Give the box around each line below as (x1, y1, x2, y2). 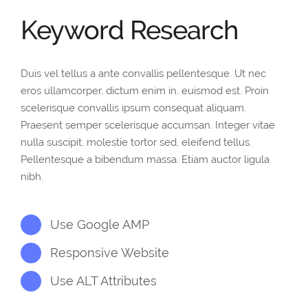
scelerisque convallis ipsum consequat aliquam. (21, 101, 246, 114)
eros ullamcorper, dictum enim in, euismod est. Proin (21, 84, 269, 97)
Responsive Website (50, 245, 170, 260)
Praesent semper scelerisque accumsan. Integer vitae (21, 118, 275, 131)
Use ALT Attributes (50, 273, 157, 288)
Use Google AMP (50, 217, 150, 232)
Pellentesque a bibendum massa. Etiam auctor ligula (21, 153, 269, 166)
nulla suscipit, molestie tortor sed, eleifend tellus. (21, 135, 252, 148)
